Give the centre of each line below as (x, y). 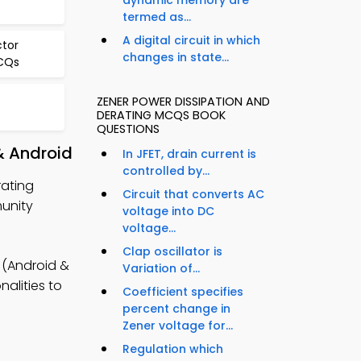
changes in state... (176, 58)
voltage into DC (168, 212)
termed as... (157, 17)
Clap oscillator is (172, 252)
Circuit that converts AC (193, 195)
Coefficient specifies (183, 292)
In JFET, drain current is (189, 154)
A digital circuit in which (191, 41)
